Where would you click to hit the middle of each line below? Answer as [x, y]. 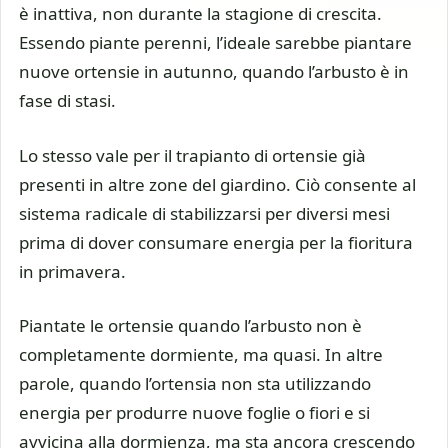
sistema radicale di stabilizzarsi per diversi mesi [204, 213]
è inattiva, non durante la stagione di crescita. [200, 14]
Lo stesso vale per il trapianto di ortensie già [192, 155]
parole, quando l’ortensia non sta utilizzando [195, 384]
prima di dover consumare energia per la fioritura [216, 242]
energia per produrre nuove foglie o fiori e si [194, 413]
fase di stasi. [67, 101]
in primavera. [72, 271]
